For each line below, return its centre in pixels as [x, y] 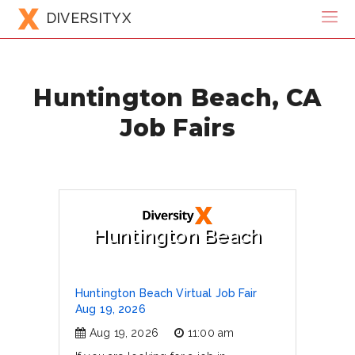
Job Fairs [177, 127]
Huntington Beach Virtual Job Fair [166, 293]
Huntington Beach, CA [177, 97]
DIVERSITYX [88, 17]
